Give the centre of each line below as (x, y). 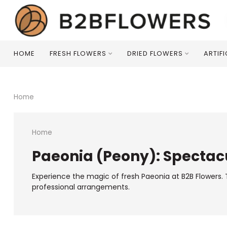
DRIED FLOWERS (155, 53)
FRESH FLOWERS (78, 53)
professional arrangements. (81, 187)
